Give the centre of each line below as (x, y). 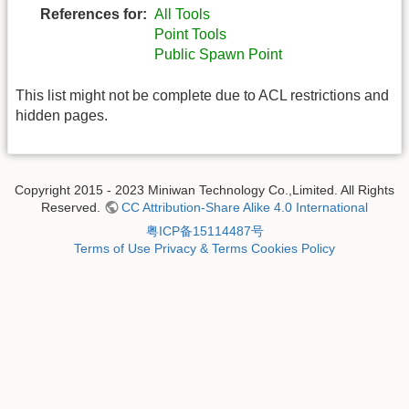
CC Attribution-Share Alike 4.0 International (245, 208)
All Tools (182, 15)
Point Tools (190, 35)
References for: (94, 15)
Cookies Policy (293, 249)
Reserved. (72, 208)
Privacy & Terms (201, 249)
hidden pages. (62, 115)
